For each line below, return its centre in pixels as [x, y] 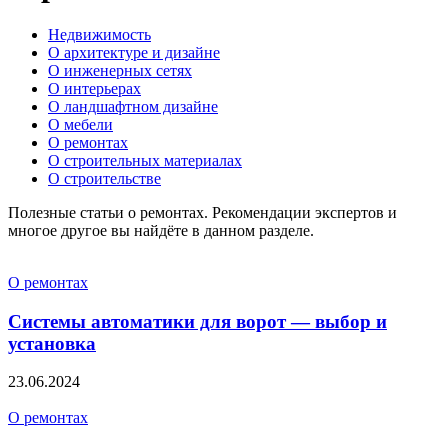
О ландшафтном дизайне [133, 106]
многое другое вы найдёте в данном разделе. [161, 230]
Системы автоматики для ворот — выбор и [197, 321]
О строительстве [104, 178]
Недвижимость [99, 34]
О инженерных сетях [120, 70]
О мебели [80, 124]
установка [52, 343]
